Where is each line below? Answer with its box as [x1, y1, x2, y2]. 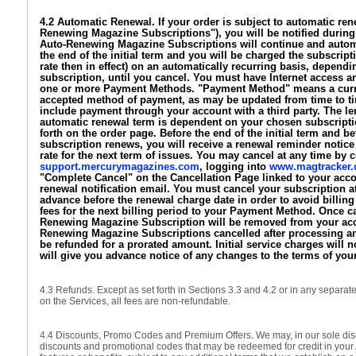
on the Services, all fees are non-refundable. [40, 296, 230, 307]
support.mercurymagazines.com [40, 161, 199, 172]
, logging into [199, 161, 269, 172]
